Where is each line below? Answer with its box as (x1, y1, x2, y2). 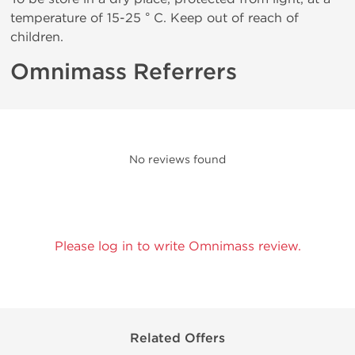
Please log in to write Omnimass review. (54, 239, 301, 254)
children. (10, 29, 63, 44)
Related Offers (130, 330, 225, 346)
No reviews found (129, 153, 226, 166)
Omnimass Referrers (10, 59, 237, 86)
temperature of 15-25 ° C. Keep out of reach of (10, 10, 299, 25)
